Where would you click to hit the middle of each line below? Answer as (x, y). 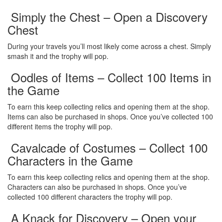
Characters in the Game (70, 160)
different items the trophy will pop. (60, 126)
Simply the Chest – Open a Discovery (108, 16)
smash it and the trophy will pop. (58, 56)
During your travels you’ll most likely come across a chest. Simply (109, 46)
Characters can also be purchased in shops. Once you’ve (97, 187)
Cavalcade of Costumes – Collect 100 (108, 147)
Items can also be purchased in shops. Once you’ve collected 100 (110, 116)
